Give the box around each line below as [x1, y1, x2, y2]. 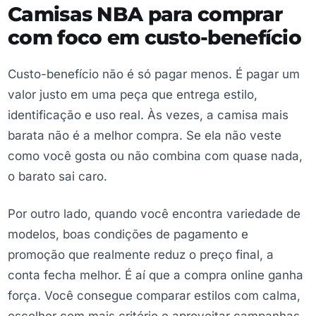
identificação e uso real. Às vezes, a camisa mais [8, 107, 288, 122]
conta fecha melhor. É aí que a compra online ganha [8, 268, 303, 283]
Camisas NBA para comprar [8, 1, 283, 26]
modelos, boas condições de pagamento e [8, 227, 248, 242]
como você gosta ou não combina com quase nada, [8, 148, 303, 163]
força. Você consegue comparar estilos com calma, [8, 288, 300, 303]
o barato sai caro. [8, 169, 107, 183]
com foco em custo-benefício [8, 25, 302, 49]
